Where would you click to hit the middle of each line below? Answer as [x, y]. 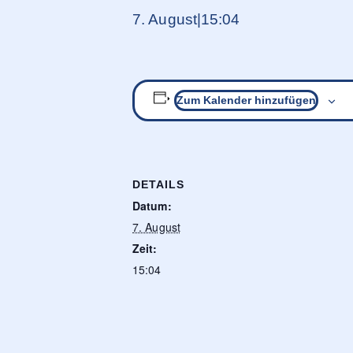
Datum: [152, 206]
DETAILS [158, 185]
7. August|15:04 [186, 20]
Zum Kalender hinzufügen [246, 100]
